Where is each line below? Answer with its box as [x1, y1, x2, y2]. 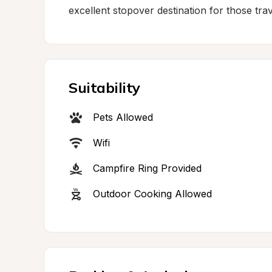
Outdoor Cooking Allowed [93, 188, 212, 200]
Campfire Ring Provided [93, 162, 202, 174]
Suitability [69, 78, 140, 97]
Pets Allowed [93, 111, 153, 123]
